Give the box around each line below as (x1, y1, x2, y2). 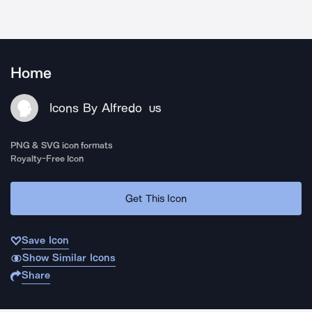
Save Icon (22, 234, 69, 247)
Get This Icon (125, 192, 187, 205)
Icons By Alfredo (49, 100, 142, 116)
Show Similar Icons (22, 251, 116, 264)
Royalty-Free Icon (10, 153, 84, 164)
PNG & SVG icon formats (10, 140, 114, 150)
